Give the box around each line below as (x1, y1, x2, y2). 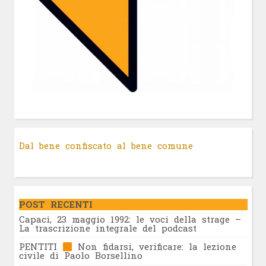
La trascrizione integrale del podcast (18, 221, 197, 234)
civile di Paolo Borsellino (18, 249, 142, 262)
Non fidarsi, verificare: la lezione (72, 240, 236, 253)
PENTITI (18, 240, 62, 253)
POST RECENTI (18, 198, 93, 211)
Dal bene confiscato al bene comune (18, 139, 193, 151)
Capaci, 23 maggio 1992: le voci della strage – (18, 213, 241, 225)
